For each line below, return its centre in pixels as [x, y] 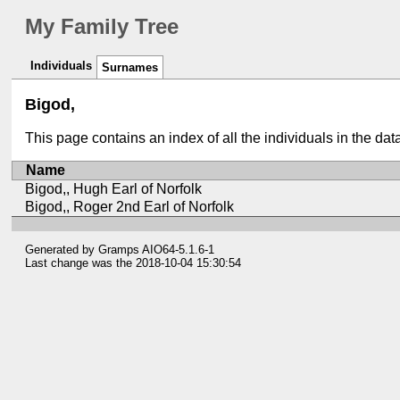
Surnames [130, 68]
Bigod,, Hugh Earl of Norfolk [114, 189]
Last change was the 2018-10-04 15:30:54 [133, 262]
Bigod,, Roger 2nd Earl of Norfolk [130, 207]
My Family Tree [102, 27]
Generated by [62, 249]
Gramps [119, 249]
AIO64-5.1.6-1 [177, 249]
